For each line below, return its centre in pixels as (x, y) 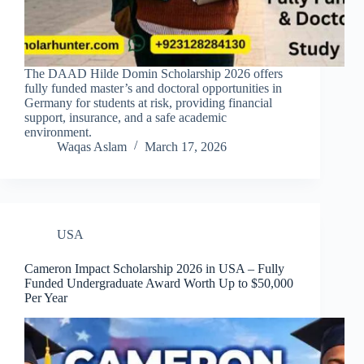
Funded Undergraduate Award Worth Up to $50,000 (159, 284)
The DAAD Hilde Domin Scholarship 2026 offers (154, 74)
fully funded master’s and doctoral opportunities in (153, 89)
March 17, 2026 (186, 147)
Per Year (46, 298)
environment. (58, 132)
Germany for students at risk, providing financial (148, 103)
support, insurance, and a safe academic (126, 118)
